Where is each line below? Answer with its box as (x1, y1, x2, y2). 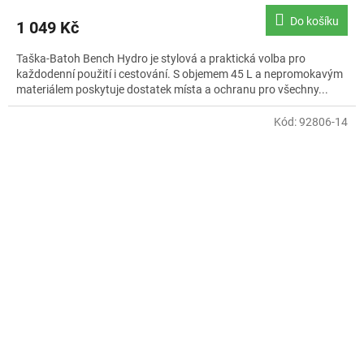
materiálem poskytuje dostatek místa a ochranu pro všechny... (16, 82, 328, 96)
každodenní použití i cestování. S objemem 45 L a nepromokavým (16, 67, 343, 80)
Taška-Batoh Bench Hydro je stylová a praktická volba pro (16, 51, 305, 65)
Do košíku (290, 14, 339, 28)
